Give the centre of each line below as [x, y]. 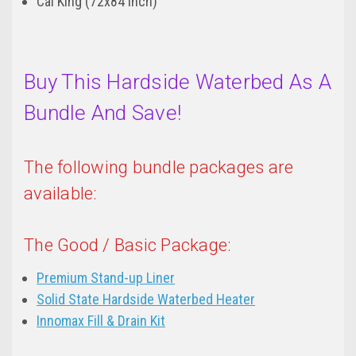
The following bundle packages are [159, 168]
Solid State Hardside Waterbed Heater [146, 300]
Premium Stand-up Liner [106, 278]
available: [60, 194]
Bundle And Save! [103, 113]
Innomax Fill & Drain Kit [101, 321]
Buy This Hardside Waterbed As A [178, 82]
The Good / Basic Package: [128, 246]
